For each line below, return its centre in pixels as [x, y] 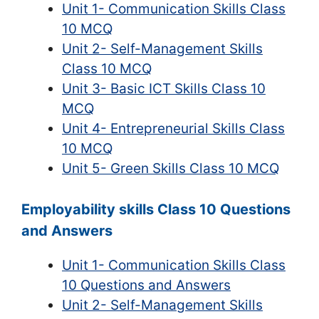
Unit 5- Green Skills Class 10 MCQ [171, 168]
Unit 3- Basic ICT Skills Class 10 [164, 88]
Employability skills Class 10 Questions [156, 209]
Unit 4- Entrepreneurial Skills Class [173, 128]
